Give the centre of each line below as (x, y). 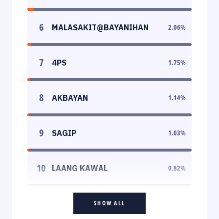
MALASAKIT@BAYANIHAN (100, 27)
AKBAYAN (70, 98)
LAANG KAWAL (80, 168)
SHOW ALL (109, 203)
